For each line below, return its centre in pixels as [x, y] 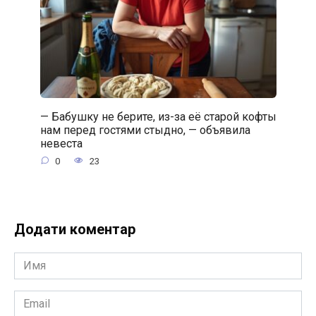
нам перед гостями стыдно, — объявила [145, 130]
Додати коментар [75, 229]
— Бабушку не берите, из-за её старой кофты [158, 116]
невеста [61, 143]
